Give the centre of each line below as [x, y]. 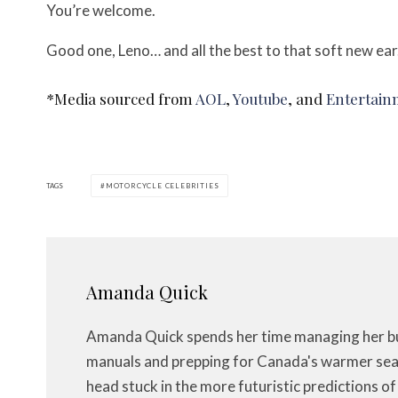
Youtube [260, 99]
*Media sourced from [121, 99]
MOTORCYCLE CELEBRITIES [162, 186]
